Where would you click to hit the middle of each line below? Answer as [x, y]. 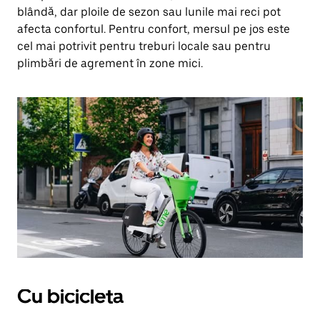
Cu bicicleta [70, 296]
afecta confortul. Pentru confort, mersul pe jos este [154, 29]
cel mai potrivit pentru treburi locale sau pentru [144, 46]
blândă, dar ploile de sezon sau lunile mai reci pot [149, 12]
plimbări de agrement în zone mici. [110, 63]
